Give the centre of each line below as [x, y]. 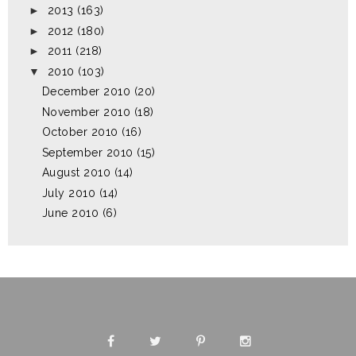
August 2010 [76, 173]
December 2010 [86, 92]
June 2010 [70, 213]
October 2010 [80, 132]
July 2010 [69, 193]
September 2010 [87, 152]
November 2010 [86, 112]
